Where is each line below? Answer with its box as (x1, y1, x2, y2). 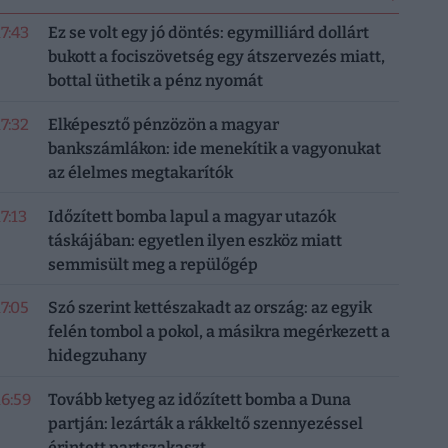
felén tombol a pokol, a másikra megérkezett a (47, 322, 390, 342)
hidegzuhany (47, 346, 147, 366)
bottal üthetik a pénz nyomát (47, 71, 263, 90)
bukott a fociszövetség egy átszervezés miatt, (47, 47, 385, 66)
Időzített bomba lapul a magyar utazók (47, 206, 336, 226)
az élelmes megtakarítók (47, 162, 233, 182)
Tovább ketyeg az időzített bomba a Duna (47, 390, 351, 409)
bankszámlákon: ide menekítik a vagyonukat (47, 138, 381, 158)
